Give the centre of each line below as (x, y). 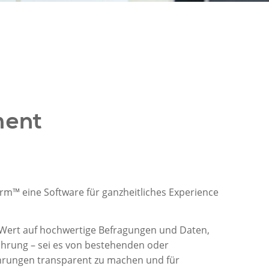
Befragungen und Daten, (153, 230)
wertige (79, 230)
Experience (193, 192)
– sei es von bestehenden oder (98, 245)
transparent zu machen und (101, 260)
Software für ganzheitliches (106, 192)
